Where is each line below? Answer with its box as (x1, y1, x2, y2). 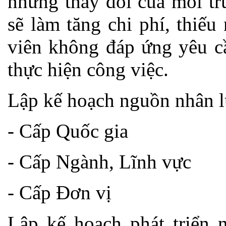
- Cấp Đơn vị (8, 181, 111, 203)
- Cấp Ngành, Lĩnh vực (8, 150, 191, 173)
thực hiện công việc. (8, 58, 168, 80)
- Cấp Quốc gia (8, 120, 128, 142)
